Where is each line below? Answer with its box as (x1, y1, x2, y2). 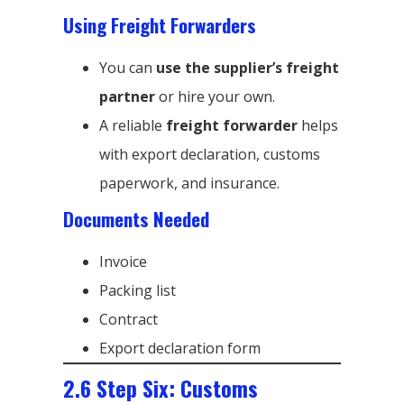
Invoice (99, 251, 147, 271)
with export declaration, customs (99, 143, 320, 164)
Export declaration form (99, 337, 261, 358)
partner (99, 86, 155, 106)
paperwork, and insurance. (99, 172, 280, 193)
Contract (99, 308, 158, 329)
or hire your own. (155, 86, 275, 106)
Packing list (99, 280, 176, 300)
